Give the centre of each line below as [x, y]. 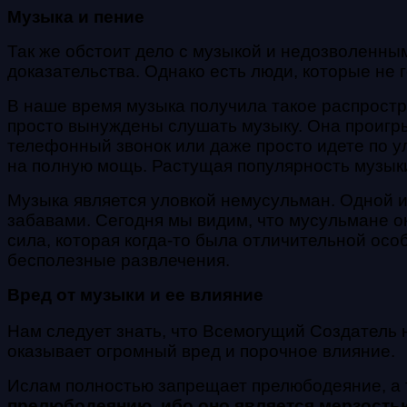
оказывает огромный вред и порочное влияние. [201, 351]
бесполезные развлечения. [119, 260]
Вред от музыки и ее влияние [135, 294]
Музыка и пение [76, 16]
